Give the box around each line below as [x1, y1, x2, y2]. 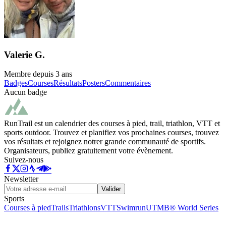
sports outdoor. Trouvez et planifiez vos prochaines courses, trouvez [4, 128, 219, 137]
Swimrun [117, 203, 146, 212]
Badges [4, 79, 28, 88]
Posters [82, 79, 105, 88]
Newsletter [4, 175, 38, 184]
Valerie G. [4, 49, 45, 60]
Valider [101, 185, 121, 193]
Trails [51, 203, 69, 212]
